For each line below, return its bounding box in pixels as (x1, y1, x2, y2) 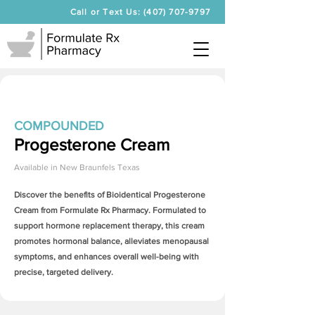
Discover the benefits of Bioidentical (14, 190, 153, 200)
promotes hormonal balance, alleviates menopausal (14, 236, 209, 246)
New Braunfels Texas (60, 162, 140, 172)
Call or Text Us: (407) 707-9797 (70, 7, 210, 17)
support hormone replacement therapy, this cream (14, 221, 205, 231)
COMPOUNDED (14, 119, 104, 133)
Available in (14, 162, 58, 172)
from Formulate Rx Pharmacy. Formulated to (39, 205, 206, 215)
